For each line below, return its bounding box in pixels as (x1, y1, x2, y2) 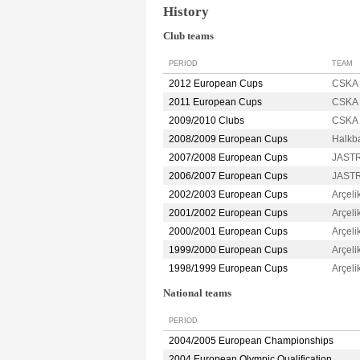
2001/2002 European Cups (169, 207, 288, 219)
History (163, 3, 209, 19)
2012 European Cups (169, 78, 263, 90)
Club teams (163, 31, 214, 43)
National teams (163, 288, 231, 300)
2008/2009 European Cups (169, 133, 288, 145)
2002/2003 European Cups (169, 189, 288, 201)
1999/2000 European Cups (169, 244, 288, 256)
